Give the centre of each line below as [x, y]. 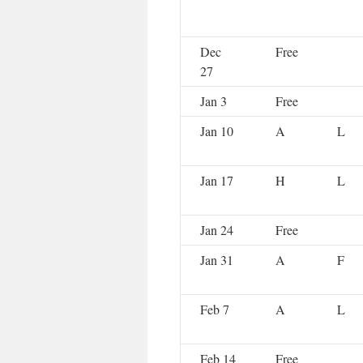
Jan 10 [217, 131]
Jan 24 [217, 230]
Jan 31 [217, 260]
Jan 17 [217, 181]
